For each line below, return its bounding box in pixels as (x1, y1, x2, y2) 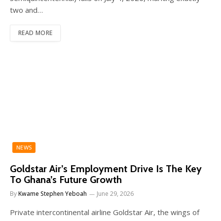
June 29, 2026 (97, 189, 134, 198)
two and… (10, 5, 43, 15)
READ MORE (18, 29, 53, 37)
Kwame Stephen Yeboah (18, 189, 87, 198)
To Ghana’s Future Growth (10, 174, 122, 186)
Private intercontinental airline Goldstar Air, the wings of (10, 207, 199, 218)
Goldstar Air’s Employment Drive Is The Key (10, 163, 202, 175)
